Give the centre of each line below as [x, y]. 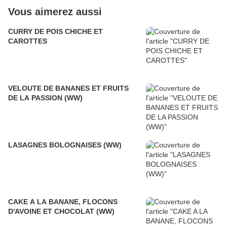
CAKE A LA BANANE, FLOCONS [63, 202]
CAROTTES [28, 41]
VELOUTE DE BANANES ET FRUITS [68, 88]
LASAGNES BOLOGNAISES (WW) [65, 145]
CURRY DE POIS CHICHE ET [55, 32]
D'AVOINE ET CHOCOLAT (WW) [61, 212]
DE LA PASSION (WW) [45, 98]
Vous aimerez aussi [55, 12]
